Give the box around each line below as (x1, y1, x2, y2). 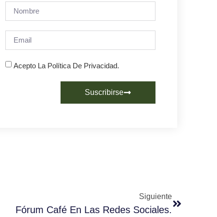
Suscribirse (85, 88, 124, 96)
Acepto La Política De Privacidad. (14, 61, 119, 70)
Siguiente (139, 192, 172, 201)
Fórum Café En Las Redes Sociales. (15, 204, 172, 215)
